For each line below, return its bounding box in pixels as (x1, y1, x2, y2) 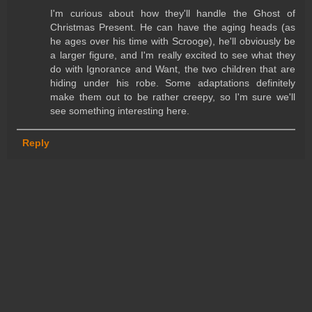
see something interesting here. (50, 105, 190, 117)
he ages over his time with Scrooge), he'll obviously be (50, 36, 295, 47)
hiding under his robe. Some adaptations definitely (50, 77, 295, 89)
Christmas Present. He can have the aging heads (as (50, 22, 295, 33)
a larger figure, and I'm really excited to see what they (50, 49, 295, 61)
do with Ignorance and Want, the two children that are (50, 63, 295, 75)
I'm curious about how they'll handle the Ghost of (50, 8, 295, 19)
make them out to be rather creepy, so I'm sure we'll (50, 91, 295, 103)
